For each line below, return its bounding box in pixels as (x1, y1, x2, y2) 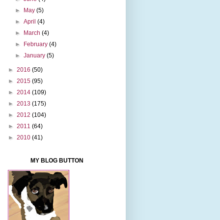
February (24, 41, 50, 48)
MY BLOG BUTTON (30, 157, 83, 165)
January (24, 52, 47, 59)
